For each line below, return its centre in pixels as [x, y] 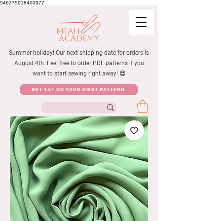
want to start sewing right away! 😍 [79, 74]
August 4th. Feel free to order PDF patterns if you [79, 63]
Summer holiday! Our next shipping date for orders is [79, 53]
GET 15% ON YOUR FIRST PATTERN [78, 90]
